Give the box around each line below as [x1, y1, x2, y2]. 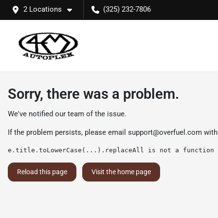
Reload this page [17, 168, 67, 176]
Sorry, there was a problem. [8, 86, 179, 102]
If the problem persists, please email [8, 128, 128, 137]
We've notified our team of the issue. [8, 109, 127, 118]
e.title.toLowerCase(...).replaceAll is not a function [8, 146, 214, 154]
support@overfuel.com [128, 128, 202, 137]
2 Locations [23, 5, 62, 14]
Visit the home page [91, 168, 151, 176]
